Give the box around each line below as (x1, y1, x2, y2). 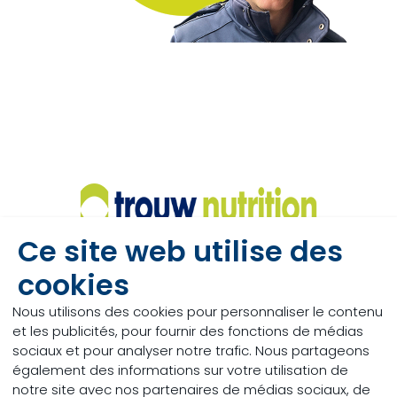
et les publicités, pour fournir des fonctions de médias (12, 322, 363, 340)
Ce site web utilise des (18, 231, 343, 271)
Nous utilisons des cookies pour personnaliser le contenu (12, 302, 383, 321)
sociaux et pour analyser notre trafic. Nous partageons (12, 341, 370, 360)
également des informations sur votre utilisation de (12, 361, 348, 379)
